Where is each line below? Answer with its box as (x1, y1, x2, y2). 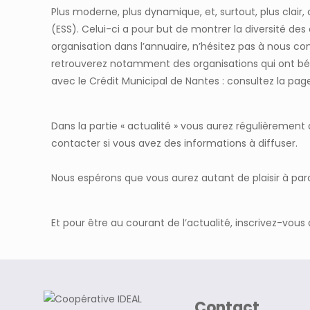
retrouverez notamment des (51, 57, 193, 71)
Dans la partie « (51, 119, 127, 133)
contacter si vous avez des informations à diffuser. (51, 136, 298, 150)
